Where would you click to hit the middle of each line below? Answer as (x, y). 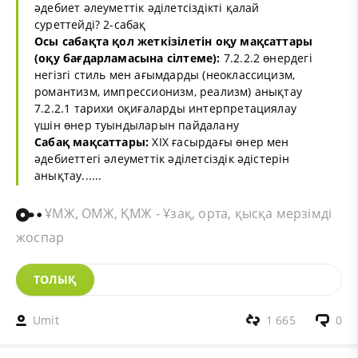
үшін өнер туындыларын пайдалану (137, 125)
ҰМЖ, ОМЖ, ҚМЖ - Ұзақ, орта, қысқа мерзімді (187, 213)
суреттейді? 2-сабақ (90, 24)
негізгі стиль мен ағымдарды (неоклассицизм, (165, 74)
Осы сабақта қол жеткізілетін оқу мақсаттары (174, 41)
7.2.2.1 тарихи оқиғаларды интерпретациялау (166, 108)
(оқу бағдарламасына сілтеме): (127, 58)
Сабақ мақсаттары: (92, 141)
